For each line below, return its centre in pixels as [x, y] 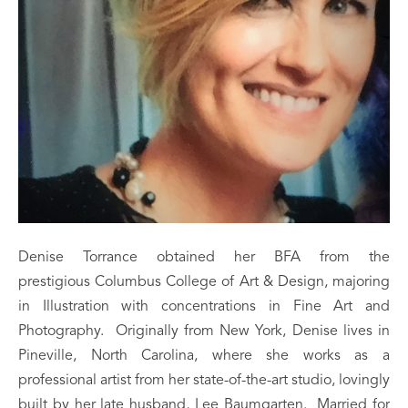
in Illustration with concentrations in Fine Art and [204, 307]
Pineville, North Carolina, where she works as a [204, 357]
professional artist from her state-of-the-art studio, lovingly [204, 381]
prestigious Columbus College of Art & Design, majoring [204, 283]
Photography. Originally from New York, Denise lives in [204, 332]
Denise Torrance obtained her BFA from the [204, 258]
